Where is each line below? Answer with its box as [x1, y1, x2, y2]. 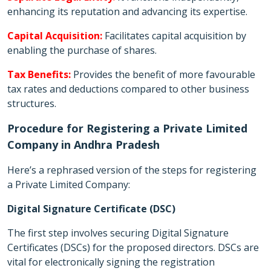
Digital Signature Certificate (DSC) [7, 202, 175, 215]
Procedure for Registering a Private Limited [7, 121, 247, 135]
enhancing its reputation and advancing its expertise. [7, 5, 247, 18]
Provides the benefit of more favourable [71, 68, 255, 81]
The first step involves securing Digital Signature [7, 226, 229, 240]
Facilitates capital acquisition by [102, 29, 246, 42]
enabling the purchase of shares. [7, 44, 157, 57]
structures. [7, 97, 56, 110]
